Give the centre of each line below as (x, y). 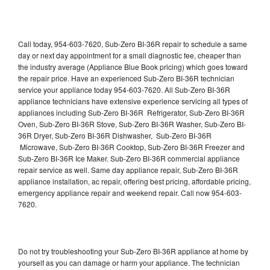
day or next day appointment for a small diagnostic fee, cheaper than (130, 55)
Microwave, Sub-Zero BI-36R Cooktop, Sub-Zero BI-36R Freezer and (131, 146)
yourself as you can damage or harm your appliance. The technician (129, 262)
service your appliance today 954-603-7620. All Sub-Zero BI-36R (124, 89)
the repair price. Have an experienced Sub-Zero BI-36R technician (126, 78)
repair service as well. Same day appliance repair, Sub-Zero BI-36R (128, 169)
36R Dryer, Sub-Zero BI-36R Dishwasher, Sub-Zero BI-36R (115, 135)
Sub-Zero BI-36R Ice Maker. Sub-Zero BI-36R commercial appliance (129, 158)
